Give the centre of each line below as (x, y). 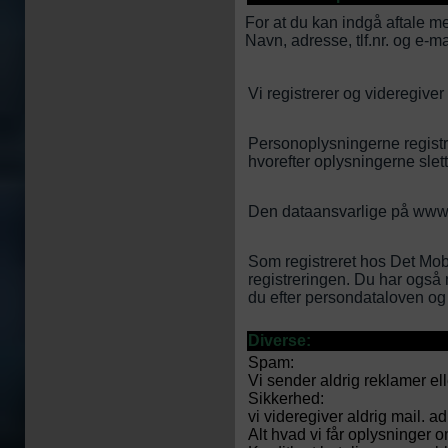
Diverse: (279, 340)
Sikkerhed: (286, 398)
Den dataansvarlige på (330, 211)
